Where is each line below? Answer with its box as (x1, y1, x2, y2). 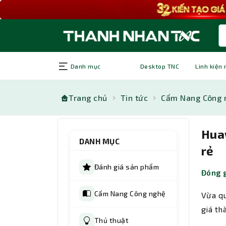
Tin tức (120, 93, 148, 103)
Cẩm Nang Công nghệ (94, 189, 166, 198)
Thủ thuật (94, 216, 129, 225)
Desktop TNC (140, 62, 180, 70)
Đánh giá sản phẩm (94, 162, 159, 172)
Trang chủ (69, 93, 107, 103)
